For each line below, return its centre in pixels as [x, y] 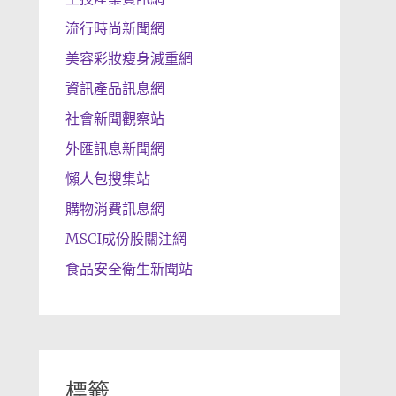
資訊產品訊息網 [114, 88]
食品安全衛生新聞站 [129, 269]
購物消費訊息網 [114, 209]
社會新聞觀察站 [114, 118]
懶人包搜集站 [107, 179]
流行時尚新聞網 [114, 28]
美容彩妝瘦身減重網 [129, 58]
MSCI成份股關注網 [126, 239]
